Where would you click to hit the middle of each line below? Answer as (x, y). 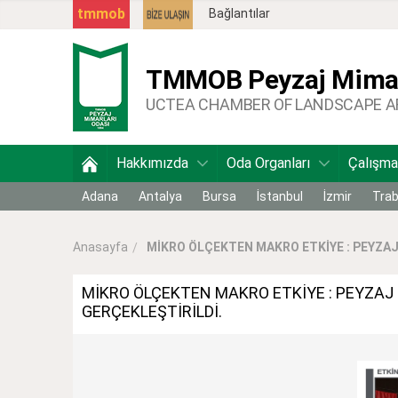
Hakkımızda (152, 163)
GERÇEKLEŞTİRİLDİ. (152, 311)
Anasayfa (100, 247)
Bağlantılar (239, 14)
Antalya (160, 196)
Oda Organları (268, 163)
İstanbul (280, 196)
